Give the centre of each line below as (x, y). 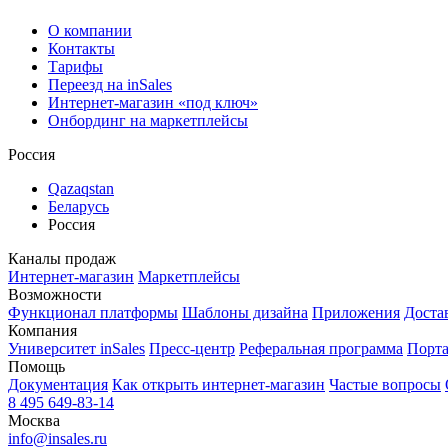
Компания (42, 330)
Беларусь (78, 206)
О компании (90, 30)
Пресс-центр (192, 348)
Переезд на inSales (110, 84)
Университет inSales (76, 348)
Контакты (81, 48)
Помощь (36, 366)
